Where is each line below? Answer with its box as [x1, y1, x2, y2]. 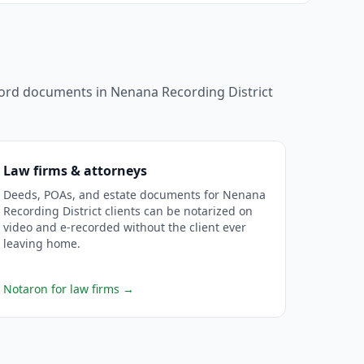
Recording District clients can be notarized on [2, 203, 253, 219]
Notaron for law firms [2, 281, 119, 297]
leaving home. [2, 236, 80, 251]
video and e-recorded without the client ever [2, 219, 246, 235]
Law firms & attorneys [2, 162, 147, 180]
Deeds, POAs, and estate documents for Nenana [2, 187, 266, 202]
